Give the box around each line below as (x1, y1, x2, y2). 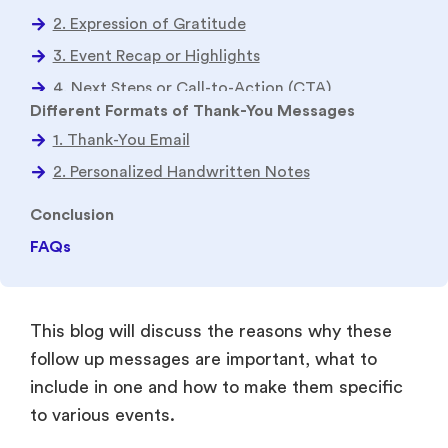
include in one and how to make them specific (30, 189, 403, 208)
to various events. (30, 217, 175, 236)
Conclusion (30, 18, 114, 35)
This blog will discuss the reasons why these (30, 133, 392, 152)
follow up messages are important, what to (30, 161, 377, 180)
